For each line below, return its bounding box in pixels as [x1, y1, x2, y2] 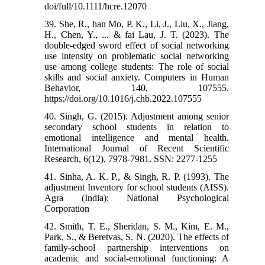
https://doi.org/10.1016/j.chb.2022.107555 [44, 93, 202, 104]
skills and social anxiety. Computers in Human [44, 72, 229, 82]
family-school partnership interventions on [44, 242, 229, 253]
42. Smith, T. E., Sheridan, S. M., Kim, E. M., [44, 221, 229, 231]
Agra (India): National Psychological [44, 192, 229, 203]
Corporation [44, 203, 90, 214]
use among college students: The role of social [44, 61, 229, 72]
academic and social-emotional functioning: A [44, 253, 229, 263]
